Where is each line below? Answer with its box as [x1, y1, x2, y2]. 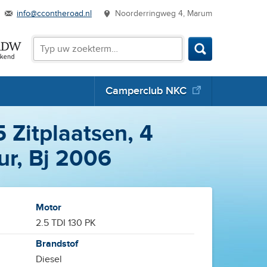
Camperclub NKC [105, 85, 187, 97]
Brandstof [36, 238, 79, 250]
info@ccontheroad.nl [17, 9, 92, 18]
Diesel [36, 254, 63, 265]
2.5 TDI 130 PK [36, 218, 97, 229]
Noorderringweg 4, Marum [115, 9, 212, 18]
